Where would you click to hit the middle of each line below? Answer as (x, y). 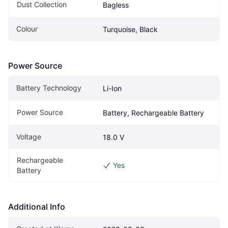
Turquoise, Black (130, 30)
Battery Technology (49, 88)
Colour (27, 29)
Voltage (29, 137)
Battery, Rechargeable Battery (153, 113)
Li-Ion (112, 89)
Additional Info (37, 207)
